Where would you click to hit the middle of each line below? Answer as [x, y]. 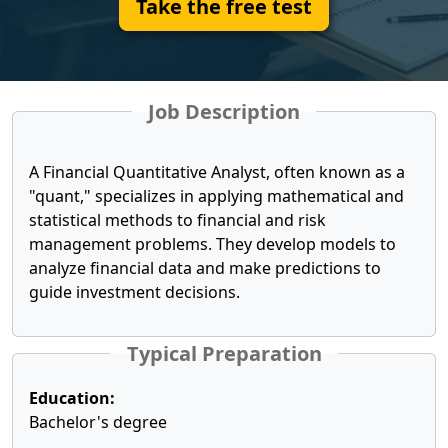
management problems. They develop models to [212, 244]
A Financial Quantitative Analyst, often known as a [217, 172]
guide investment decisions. [134, 292]
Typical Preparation [224, 353]
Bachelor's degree [98, 422]
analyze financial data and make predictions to [205, 268]
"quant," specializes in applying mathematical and [216, 196]
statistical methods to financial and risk [177, 220]
